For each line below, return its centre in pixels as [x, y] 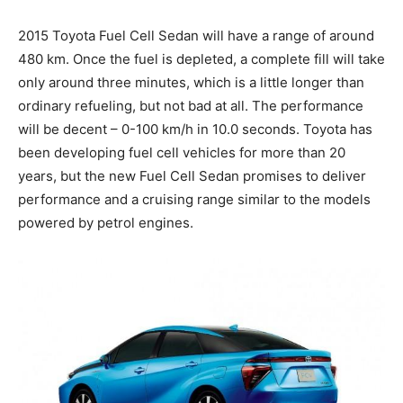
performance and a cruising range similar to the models [194, 199]
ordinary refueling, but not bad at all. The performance [191, 105]
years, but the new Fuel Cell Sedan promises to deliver [192, 175]
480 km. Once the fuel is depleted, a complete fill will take [201, 58]
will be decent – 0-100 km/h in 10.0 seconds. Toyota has [195, 129]
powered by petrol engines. [106, 222]
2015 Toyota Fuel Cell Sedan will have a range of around [196, 35]
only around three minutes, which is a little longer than [191, 82]
